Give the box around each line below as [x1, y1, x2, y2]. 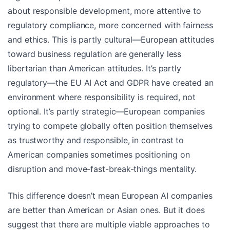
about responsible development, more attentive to [8, 6, 202, 16]
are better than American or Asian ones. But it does [8, 205, 205, 216]
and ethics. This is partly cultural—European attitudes [8, 34, 214, 45]
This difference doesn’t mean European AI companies [8, 190, 213, 201]
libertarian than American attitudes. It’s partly [8, 63, 182, 74]
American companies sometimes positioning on [8, 149, 190, 160]
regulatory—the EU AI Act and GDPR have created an [8, 78, 214, 88]
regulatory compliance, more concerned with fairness [8, 20, 213, 31]
